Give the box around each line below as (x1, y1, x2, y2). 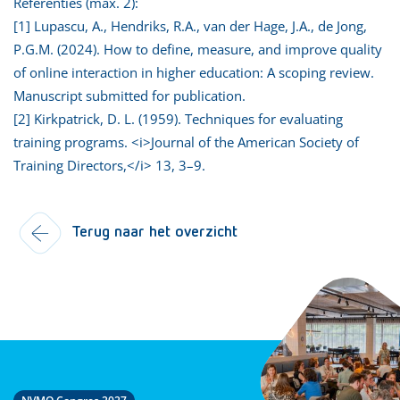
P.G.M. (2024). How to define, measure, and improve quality (13, 39, 382, 58)
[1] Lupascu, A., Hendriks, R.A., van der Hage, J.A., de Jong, (13, 16, 367, 35)
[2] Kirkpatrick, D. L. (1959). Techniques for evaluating (13, 109, 343, 128)
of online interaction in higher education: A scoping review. (13, 62, 374, 81)
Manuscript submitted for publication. (13, 86, 246, 104)
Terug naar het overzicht (71, 223, 237, 240)
